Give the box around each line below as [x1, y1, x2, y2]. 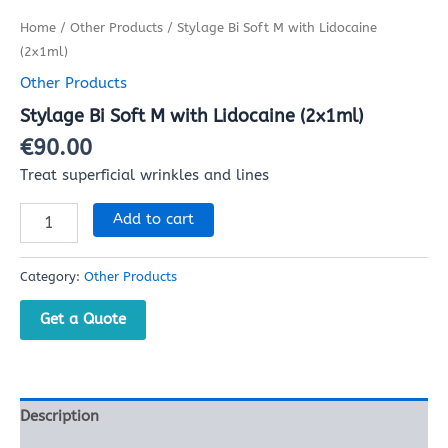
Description [20, 408, 99, 426]
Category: [20, 269, 84, 285]
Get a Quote [40, 309, 126, 328]
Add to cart [112, 210, 194, 228]
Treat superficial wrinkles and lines [20, 167, 269, 185]
